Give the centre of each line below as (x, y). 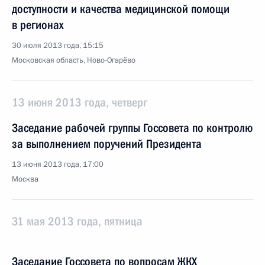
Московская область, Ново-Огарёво (74, 60)
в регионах (38, 25)
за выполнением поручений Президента (107, 144)
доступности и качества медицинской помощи (121, 9)
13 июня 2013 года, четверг (80, 102)
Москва (25, 179)
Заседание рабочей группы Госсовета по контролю (132, 128)
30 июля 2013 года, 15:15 (58, 46)
